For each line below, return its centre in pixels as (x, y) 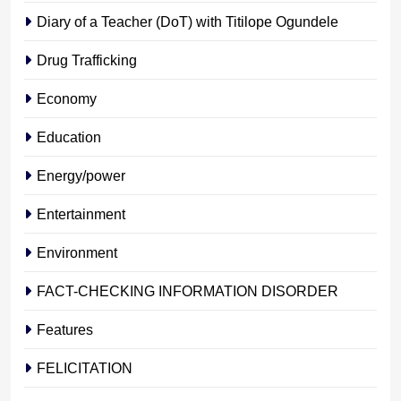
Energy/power (81, 175)
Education (69, 137)
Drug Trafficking (87, 60)
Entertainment (81, 213)
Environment (77, 252)
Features (65, 329)
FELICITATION (85, 367)
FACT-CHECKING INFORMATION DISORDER (188, 290)
